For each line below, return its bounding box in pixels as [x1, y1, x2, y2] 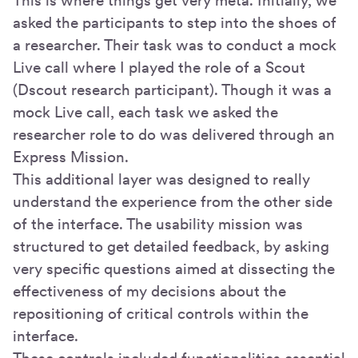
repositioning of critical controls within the [13, 304, 308, 323]
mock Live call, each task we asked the [13, 102, 278, 121]
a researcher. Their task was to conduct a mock [13, 35, 336, 54]
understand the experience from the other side [13, 192, 332, 211]
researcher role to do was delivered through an [13, 125, 335, 144]
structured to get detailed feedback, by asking [13, 237, 329, 256]
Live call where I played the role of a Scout [13, 58, 305, 77]
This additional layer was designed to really [13, 169, 310, 189]
